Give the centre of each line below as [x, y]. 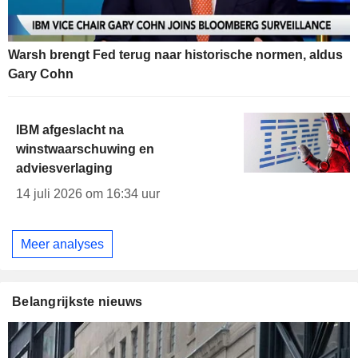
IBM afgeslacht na [70, 130]
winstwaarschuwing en [85, 149]
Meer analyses [62, 244]
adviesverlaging [64, 169]
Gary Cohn [41, 74]
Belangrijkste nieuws [78, 302]
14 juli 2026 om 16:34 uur [88, 194]
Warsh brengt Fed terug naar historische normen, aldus [175, 55]
